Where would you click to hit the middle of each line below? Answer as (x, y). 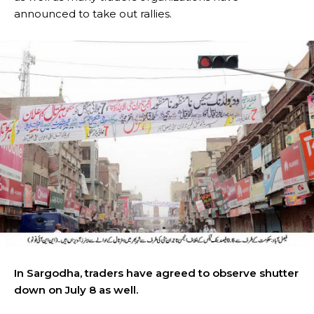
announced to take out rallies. (93, 14)
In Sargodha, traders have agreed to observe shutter (156, 273)
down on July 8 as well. (76, 289)
